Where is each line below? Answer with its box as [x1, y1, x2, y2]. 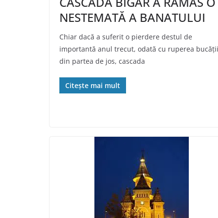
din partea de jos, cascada [59, 56, 145, 66]
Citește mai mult [65, 81, 120, 91]
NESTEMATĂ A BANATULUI [59, 9, 205, 26]
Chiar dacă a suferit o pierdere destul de [59, 32, 192, 42]
